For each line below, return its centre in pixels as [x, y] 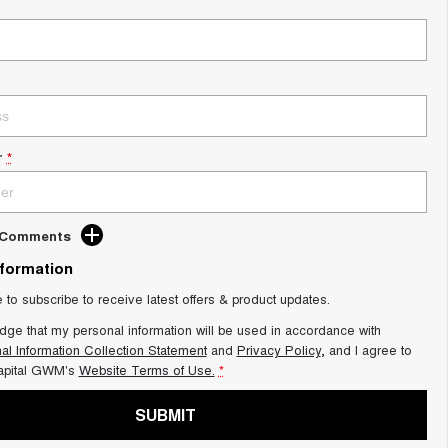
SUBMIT [166, 414]
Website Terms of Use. [146, 369]
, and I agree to [366, 349]
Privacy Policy [278, 349]
